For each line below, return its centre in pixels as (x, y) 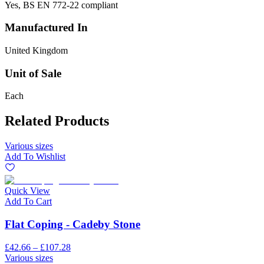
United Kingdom (36, 50)
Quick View (27, 191)
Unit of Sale (33, 73)
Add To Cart (28, 202)
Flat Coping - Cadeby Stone (72, 224)
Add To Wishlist (35, 157)
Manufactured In (46, 28)
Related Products (57, 121)
